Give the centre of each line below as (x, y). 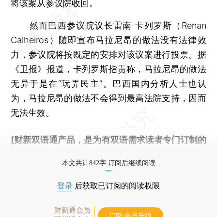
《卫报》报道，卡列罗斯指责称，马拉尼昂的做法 (108, 69)
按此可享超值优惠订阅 (100, 154)
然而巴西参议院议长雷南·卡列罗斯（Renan (108, 25)
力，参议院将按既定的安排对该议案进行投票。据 (108, 54)
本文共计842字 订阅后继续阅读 (108, 163)
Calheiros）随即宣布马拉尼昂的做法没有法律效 (108, 40)
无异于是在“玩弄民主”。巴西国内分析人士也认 (108, 83)
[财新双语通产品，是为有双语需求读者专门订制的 (108, 139)
